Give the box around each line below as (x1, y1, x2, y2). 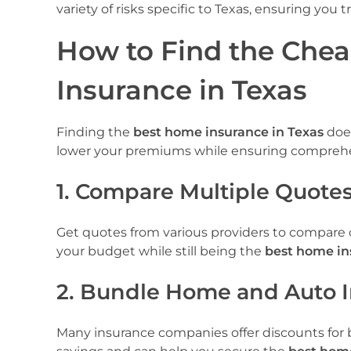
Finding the (56, 124, 133, 139)
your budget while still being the (56, 244, 265, 259)
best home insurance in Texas (133, 124, 324, 139)
